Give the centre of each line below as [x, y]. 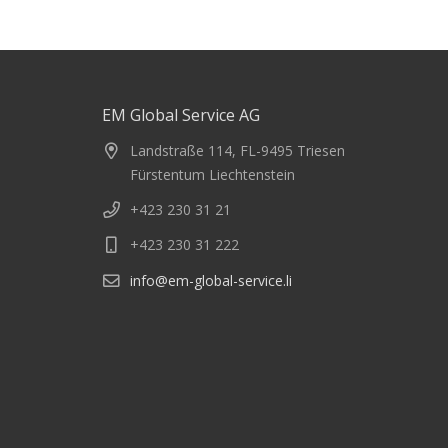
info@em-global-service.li [211, 280]
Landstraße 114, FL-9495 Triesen [237, 150]
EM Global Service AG [181, 115]
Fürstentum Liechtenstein [212, 174]
